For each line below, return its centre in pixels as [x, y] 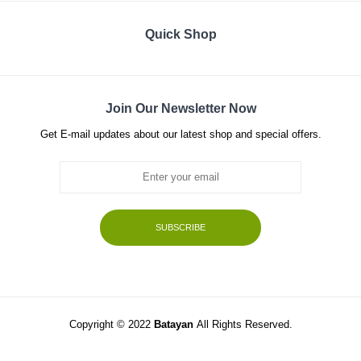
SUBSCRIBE [180, 227]
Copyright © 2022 [111, 324]
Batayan [175, 324]
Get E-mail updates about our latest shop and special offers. [180, 134]
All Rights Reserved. [244, 324]
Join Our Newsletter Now [180, 108]
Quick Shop [180, 33]
